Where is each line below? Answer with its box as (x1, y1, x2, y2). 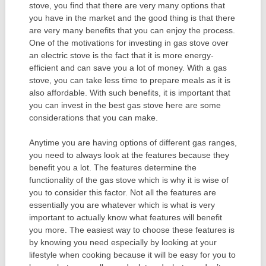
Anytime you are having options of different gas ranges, (28, 137, 237, 147)
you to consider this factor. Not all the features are (28, 187, 216, 197)
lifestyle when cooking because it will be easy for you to (28, 249, 236, 259)
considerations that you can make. (28, 112, 158, 122)
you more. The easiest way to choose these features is (28, 224, 235, 235)
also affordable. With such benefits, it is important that (28, 87, 230, 97)
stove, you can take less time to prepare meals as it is (28, 75, 230, 85)
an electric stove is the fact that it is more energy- (28, 50, 214, 60)
